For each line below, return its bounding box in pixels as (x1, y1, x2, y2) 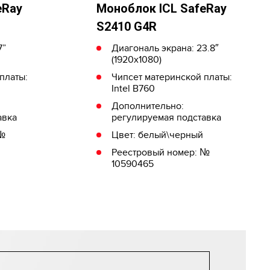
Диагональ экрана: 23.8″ (111, 42, 219, 54)
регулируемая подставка (111, 111, 221, 124)
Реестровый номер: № (111, 146, 210, 159)
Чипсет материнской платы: (111, 71, 232, 83)
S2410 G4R (96, 19, 157, 34)
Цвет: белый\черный (111, 128, 203, 141)
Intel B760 (111, 82, 155, 95)
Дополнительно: (111, 99, 184, 112)
